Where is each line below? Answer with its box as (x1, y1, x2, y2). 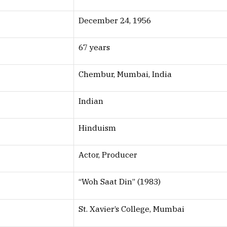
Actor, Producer (79, 149, 137, 160)
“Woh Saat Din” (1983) (79, 176, 161, 187)
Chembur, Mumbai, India (79, 69, 172, 80)
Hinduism (79, 123, 116, 133)
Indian (79, 96, 103, 106)
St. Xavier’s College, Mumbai (79, 204, 184, 214)
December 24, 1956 (79, 15, 151, 26)
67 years (79, 42, 110, 53)
